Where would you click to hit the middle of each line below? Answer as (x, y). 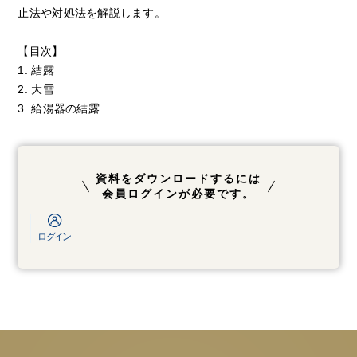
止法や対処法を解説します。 (92, 12)
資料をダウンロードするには (178, 179)
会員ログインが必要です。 (178, 194)
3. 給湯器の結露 (59, 108)
